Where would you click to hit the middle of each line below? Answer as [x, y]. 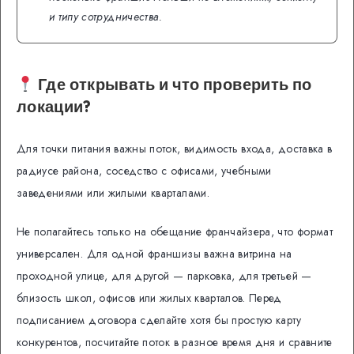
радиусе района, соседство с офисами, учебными [144, 171]
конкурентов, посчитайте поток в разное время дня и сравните [175, 343]
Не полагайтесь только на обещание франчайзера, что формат [175, 232]
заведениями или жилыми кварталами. [113, 193]
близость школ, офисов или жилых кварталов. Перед [149, 298]
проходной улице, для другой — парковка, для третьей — [164, 276]
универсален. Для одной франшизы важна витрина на [154, 254]
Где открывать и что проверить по [173, 84]
